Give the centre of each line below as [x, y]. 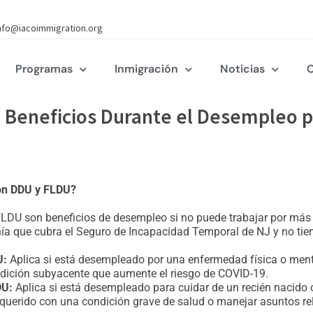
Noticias [242, 69]
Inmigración [146, 69]
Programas [44, 69]
